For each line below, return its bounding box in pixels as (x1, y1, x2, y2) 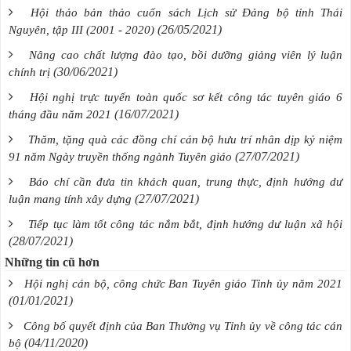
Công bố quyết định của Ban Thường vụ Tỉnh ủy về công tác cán (24, 319, 343, 332)
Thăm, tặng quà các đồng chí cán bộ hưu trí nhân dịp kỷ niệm (27, 132, 343, 146)
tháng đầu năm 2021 (9, 107, 111, 121)
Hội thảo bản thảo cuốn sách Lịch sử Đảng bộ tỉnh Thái (31, 5, 342, 19)
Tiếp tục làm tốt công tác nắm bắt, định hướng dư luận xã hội (28, 217, 343, 230)
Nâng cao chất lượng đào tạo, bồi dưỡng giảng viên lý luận (29, 48, 343, 61)
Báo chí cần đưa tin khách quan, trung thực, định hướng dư (29, 175, 343, 188)
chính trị (9, 65, 50, 78)
